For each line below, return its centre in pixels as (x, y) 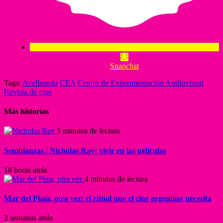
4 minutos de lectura (116, 179)
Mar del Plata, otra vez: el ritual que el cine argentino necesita (108, 199)
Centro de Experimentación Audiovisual (141, 83)
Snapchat (124, 66)
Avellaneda (40, 83)
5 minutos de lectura (88, 131)
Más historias (26, 111)
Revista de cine (28, 92)
